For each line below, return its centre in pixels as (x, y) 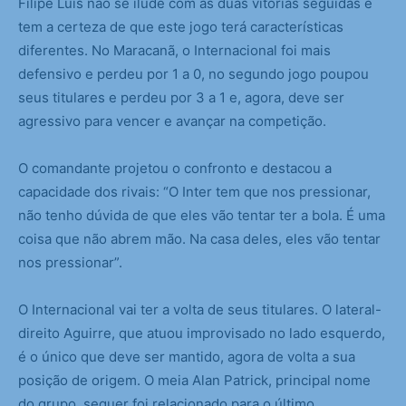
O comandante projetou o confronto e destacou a (175, 169)
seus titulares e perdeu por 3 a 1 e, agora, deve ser (181, 98)
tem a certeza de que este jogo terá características (181, 27)
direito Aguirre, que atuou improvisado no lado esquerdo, (202, 333)
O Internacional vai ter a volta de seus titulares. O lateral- (200, 310)
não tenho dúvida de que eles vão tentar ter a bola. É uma (202, 216)
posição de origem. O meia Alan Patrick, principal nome (194, 381)
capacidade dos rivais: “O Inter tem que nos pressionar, (194, 192)
